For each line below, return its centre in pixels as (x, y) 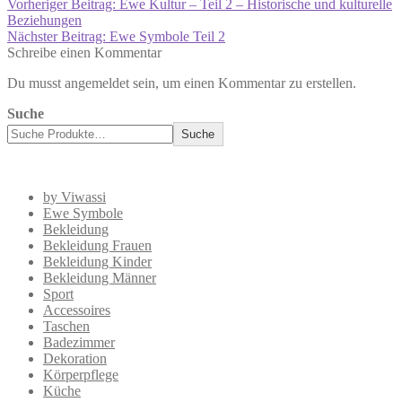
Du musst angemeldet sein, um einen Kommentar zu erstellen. (182, 83)
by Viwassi (74, 197)
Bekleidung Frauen (97, 246)
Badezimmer (79, 343)
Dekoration (75, 359)
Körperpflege (81, 375)
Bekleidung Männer (100, 278)
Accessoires (77, 310)
